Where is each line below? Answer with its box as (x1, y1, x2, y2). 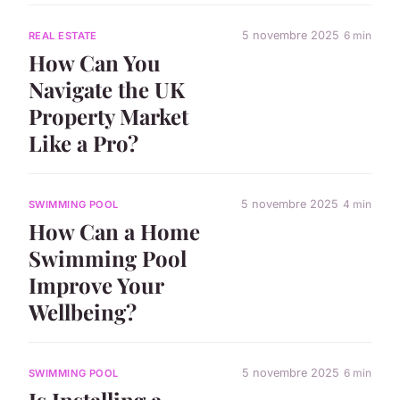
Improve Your (29, 270, 163, 299)
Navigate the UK (29, 74, 185, 104)
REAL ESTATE (29, 29, 97, 42)
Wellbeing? (29, 296, 137, 326)
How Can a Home (29, 216, 200, 246)
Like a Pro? (29, 128, 138, 157)
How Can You (29, 47, 161, 77)
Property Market (29, 101, 188, 130)
